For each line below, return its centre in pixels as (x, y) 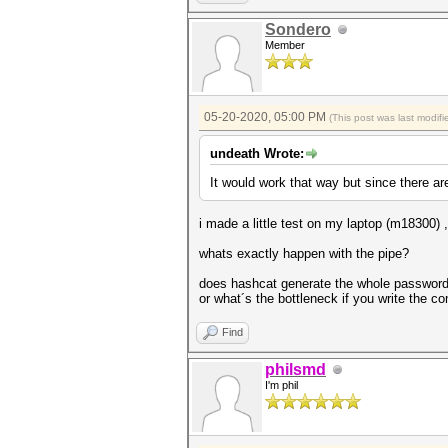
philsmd (295, 369)
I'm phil (281, 385)
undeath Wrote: (257, 153)
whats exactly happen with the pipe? (304, 253)
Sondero (298, 29)
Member (285, 45)
